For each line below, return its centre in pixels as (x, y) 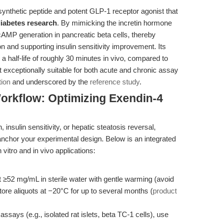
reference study (115, 82)
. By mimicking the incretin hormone (114, 23)
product (165, 191)
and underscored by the (50, 82)
